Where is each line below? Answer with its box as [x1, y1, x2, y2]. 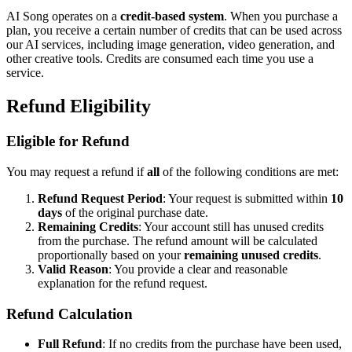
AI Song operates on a [6, 9, 120, 24]
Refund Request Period [38, 191, 163, 205]
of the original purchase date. [62, 205, 208, 219]
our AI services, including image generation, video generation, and [6, 38, 335, 52]
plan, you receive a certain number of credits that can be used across [6, 24, 342, 38]
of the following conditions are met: [159, 164, 339, 178]
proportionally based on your [38, 247, 184, 262]
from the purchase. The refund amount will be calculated [38, 233, 317, 247]
